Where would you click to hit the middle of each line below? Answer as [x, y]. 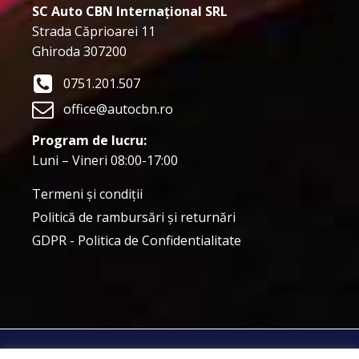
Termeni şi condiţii [87, 194]
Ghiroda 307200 [79, 51]
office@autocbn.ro [118, 109]
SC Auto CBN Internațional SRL [130, 11]
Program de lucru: [89, 140]
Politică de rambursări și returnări [134, 217]
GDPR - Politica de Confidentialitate [137, 240]
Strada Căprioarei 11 [94, 31]
